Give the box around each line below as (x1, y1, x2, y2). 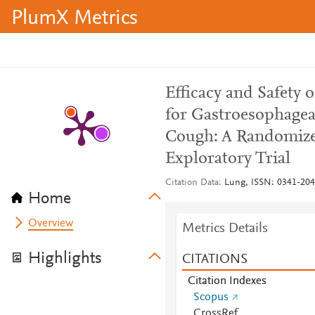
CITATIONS (181, 252, 247, 266)
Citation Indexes (187, 276, 266, 287)
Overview (28, 218, 74, 229)
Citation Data (165, 178, 219, 188)
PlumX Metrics (11, 8, 138, 30)
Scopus (193, 292, 229, 303)
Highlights (28, 250, 102, 267)
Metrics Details (181, 221, 268, 236)
